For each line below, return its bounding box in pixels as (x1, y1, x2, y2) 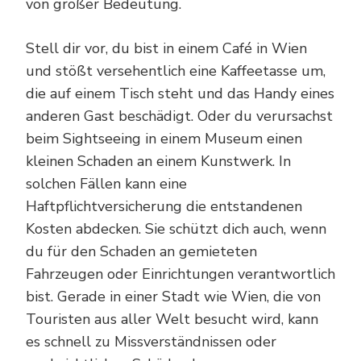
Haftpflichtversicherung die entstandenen (26, 196, 302, 216)
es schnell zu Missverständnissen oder (26, 331, 276, 351)
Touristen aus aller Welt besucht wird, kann (26, 309, 318, 329)
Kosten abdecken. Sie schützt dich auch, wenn (26, 218, 326, 239)
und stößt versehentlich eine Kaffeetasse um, (26, 60, 326, 81)
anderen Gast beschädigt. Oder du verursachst (26, 106, 333, 126)
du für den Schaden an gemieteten (26, 241, 257, 261)
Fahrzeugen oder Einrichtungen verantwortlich (26, 263, 335, 284)
